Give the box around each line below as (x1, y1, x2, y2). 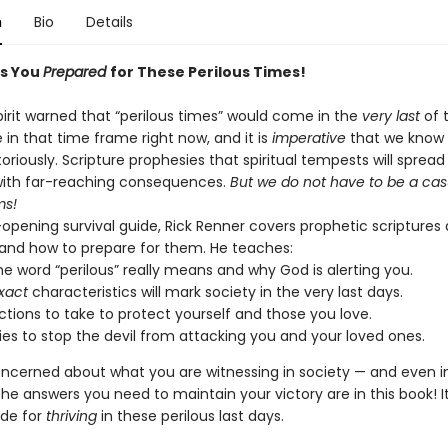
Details (85, 12, 133, 32)
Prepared (42, 62, 110, 82)
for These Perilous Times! (109, 62, 306, 82)
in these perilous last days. (96, 406, 284, 426)
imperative (271, 128, 346, 148)
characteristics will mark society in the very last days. (27, 282, 403, 302)
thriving (45, 406, 97, 426)
